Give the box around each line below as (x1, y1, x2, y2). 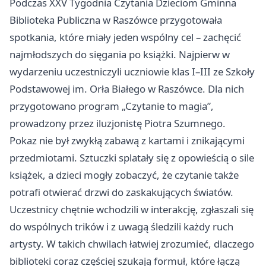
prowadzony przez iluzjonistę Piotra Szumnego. (9, 116, 226, 131)
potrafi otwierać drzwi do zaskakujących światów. (9, 185, 233, 199)
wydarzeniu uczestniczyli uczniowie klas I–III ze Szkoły (9, 65, 255, 79)
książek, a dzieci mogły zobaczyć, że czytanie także (9, 168, 239, 182)
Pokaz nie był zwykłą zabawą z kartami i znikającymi (9, 134, 245, 148)
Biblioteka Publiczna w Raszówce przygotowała (9, 13, 222, 27)
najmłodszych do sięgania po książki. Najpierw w (9, 47, 230, 62)
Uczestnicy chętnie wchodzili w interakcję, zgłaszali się (9, 202, 254, 217)
